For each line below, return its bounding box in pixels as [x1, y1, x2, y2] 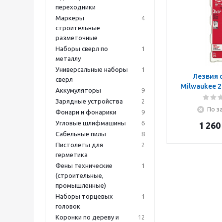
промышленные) [55, 182, 106, 189]
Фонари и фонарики [55, 109, 116, 115]
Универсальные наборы [55, 66, 128, 73]
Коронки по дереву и [55, 214, 119, 221]
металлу [55, 55, 81, 62]
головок [55, 203, 80, 210]
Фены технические [55, 162, 112, 169]
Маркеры [55, 14, 84, 21]
